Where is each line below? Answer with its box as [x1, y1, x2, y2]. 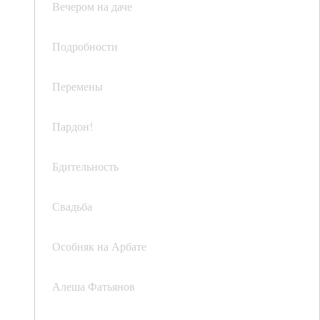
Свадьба [52, 199, 92, 214]
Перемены [52, 79, 103, 94]
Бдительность [52, 159, 119, 174]
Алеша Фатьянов [52, 279, 135, 294]
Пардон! [52, 119, 93, 134]
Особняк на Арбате [52, 239, 146, 254]
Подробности [52, 39, 118, 54]
